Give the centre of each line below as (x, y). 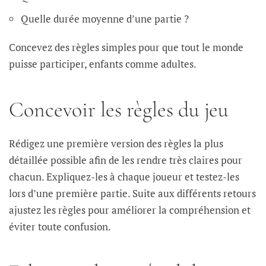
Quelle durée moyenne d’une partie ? (105, 19)
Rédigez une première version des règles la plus (116, 144)
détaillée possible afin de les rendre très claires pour (126, 160)
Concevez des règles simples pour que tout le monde (126, 47)
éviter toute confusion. (60, 227)
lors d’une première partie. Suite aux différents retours (132, 194)
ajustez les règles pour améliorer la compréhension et (130, 210)
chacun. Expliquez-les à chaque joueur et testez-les (124, 177)
